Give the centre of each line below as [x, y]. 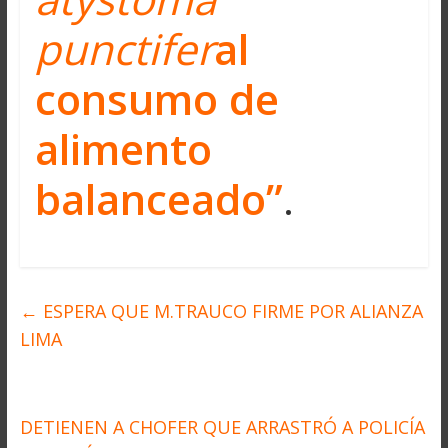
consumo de [156, 98]
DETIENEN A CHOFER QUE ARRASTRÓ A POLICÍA [222, 426]
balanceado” [158, 198]
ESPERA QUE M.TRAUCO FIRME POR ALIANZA [230, 310]
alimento [123, 148]
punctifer [124, 48]
